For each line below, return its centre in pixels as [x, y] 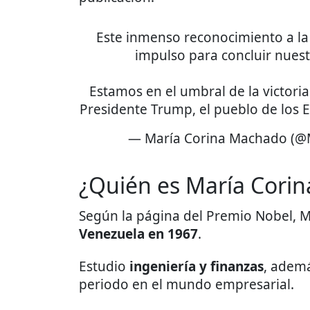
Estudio [104, 267]
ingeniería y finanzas [197, 267]
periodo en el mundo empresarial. [186, 285]
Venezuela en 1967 [138, 234]
